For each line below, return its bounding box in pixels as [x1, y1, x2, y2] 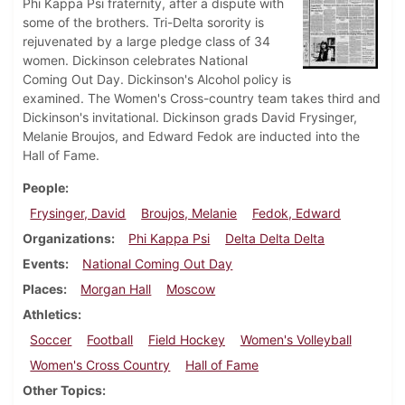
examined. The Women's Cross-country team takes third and [23, 90, 381, 107]
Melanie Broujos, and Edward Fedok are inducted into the [23, 128, 360, 145]
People [23, 180, 65, 196]
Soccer [30, 332, 72, 348]
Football [87, 332, 134, 348]
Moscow [166, 281, 216, 297]
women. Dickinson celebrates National [23, 52, 248, 69]
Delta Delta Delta [225, 231, 325, 247]
